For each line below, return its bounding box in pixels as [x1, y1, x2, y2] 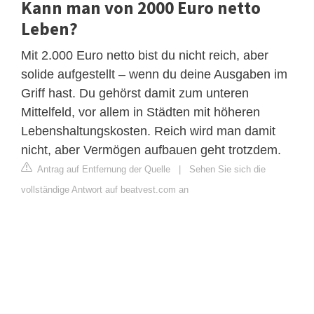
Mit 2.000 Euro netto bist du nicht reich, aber [21, 48, 268, 62]
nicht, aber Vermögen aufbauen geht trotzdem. [21, 142, 281, 157]
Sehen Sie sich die [189, 163, 266, 175]
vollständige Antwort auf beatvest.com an [21, 184, 189, 195]
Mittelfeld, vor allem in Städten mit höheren [21, 104, 260, 119]
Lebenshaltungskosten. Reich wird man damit [21, 123, 275, 138]
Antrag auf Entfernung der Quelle [35, 163, 170, 175]
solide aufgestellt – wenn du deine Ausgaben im [21, 67, 287, 81]
